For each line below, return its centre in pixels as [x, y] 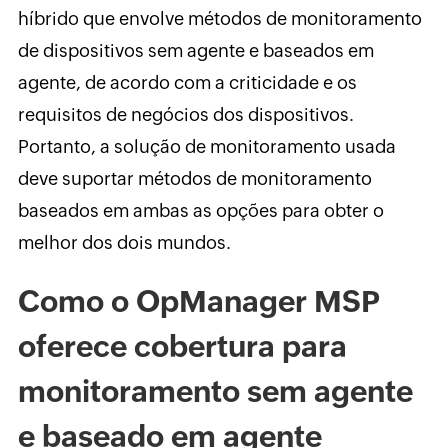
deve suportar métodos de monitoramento [194, 178]
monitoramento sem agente [215, 391]
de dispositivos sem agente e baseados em [195, 50]
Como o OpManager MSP [198, 301]
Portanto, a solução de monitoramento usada [206, 146]
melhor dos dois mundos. [124, 242]
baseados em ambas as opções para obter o [200, 210]
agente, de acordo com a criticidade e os [187, 82]
